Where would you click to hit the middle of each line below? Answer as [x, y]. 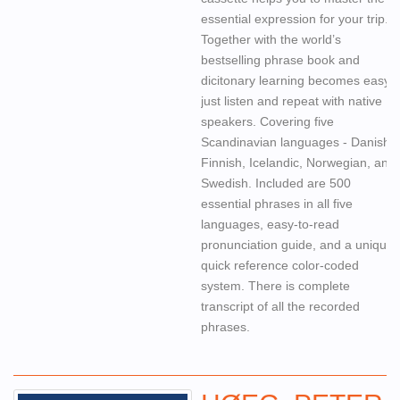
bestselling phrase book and [280, 60]
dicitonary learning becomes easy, [297, 80]
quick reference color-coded [280, 265]
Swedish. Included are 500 [276, 183]
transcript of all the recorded [280, 306]
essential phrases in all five [277, 204]
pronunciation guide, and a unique [297, 245]
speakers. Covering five [267, 121]
